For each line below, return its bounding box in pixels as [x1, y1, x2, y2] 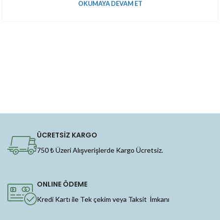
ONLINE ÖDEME [37, 179, 87, 189]
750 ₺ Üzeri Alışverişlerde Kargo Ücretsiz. [37, 145, 163, 154]
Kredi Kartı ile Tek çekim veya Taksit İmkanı [37, 194, 169, 203]
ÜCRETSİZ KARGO [37, 130, 97, 140]
